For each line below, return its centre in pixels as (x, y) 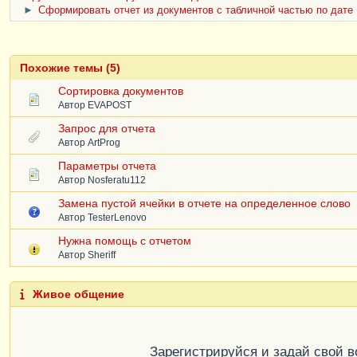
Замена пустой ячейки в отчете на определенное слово (204, 203)
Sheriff (102, 255)
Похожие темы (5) (70, 67)
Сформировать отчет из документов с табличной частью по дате (196, 10)
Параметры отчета (107, 165)
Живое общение (77, 294)
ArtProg (104, 142)
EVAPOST (110, 105)
